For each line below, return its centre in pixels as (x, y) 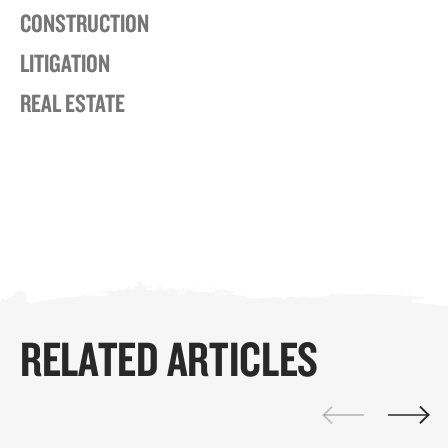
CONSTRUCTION (84, 23)
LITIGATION (65, 63)
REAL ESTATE (72, 103)
